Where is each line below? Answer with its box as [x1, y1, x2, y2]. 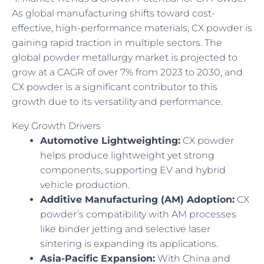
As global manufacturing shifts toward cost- [12, 8, 215, 19]
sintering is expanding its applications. [40, 238, 218, 250]
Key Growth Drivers [12, 120, 101, 132]
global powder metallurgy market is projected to [12, 52, 237, 64]
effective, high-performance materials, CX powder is [12, 22, 252, 34]
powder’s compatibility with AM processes [40, 209, 236, 220]
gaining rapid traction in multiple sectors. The [12, 37, 222, 49]
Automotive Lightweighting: [40, 135, 180, 147]
